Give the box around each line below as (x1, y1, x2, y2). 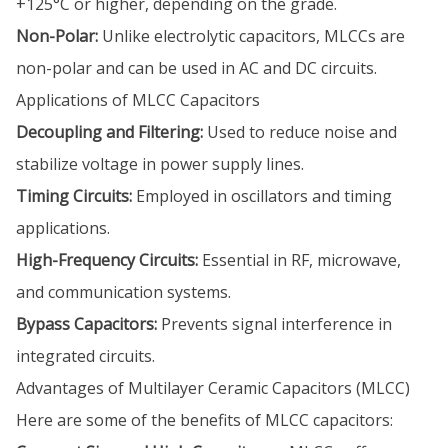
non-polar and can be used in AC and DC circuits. (16, 57, 377, 79)
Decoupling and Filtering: (16, 121, 203, 143)
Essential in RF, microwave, (198, 249, 401, 271)
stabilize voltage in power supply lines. (16, 153, 304, 175)
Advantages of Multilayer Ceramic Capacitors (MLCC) (16, 377, 410, 399)
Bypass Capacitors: (16, 313, 157, 335)
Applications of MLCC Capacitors (16, 89, 260, 111)
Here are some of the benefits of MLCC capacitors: (16, 409, 393, 431)
